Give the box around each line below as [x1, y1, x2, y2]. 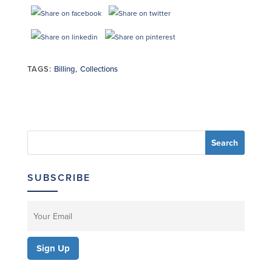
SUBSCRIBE [27, 172, 90, 184]
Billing [53, 64, 75, 74]
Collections [80, 64, 118, 74]
